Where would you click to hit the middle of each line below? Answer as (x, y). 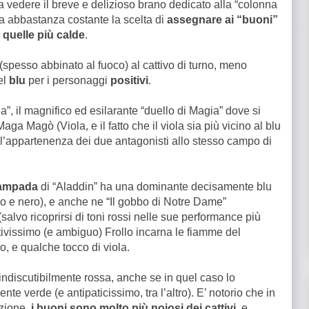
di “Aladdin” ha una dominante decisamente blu (156, 187)
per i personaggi (68, 80)
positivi (129, 80)
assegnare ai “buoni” (222, 20)
